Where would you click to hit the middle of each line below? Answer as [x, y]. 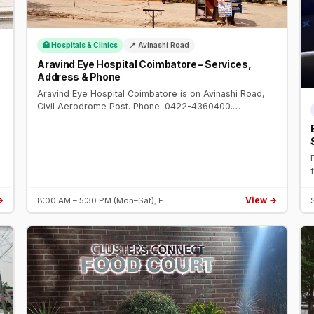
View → [261, 200]
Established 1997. [74, 132]
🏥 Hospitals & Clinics [81, 45]
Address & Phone [79, 77]
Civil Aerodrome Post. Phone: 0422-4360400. [135, 107]
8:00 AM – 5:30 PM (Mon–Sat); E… [104, 200]
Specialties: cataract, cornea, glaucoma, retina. [136, 119]
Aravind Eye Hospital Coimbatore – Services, [144, 64]
